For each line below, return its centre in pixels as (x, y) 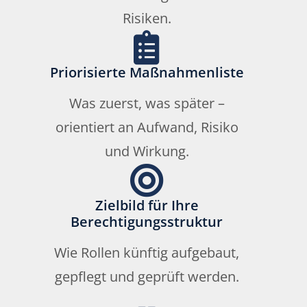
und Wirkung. (147, 151)
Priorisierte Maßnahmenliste (147, 73)
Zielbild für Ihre (147, 206)
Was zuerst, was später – (147, 103)
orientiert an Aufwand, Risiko (147, 127)
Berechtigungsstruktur (147, 222)
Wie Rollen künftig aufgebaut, (147, 253)
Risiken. (147, 19)
